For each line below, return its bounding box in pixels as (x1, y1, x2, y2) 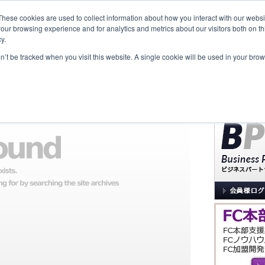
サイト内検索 (214, 72, 260, 81)
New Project (76, 51, 121, 61)
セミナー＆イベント (189, 51, 264, 61)
